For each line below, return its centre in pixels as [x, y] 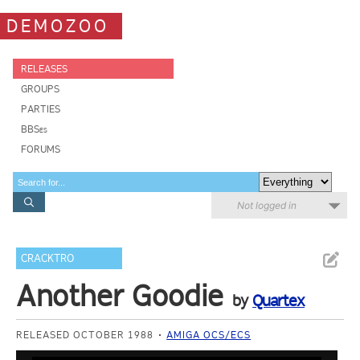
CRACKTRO [48, 258]
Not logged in [267, 205]
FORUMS [41, 149]
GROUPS [40, 89]
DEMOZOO [58, 26]
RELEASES [44, 69]
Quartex [279, 301]
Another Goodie [120, 296]
